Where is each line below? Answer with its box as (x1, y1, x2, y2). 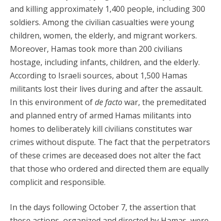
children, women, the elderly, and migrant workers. (10, 30, 197, 41)
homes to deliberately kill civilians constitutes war (10, 123, 192, 134)
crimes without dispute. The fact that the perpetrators (10, 137, 210, 147)
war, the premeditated (124, 97, 206, 108)
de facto (95, 97, 124, 108)
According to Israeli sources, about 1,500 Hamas (10, 70, 187, 81)
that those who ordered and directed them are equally (10, 163, 209, 174)
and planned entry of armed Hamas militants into (10, 110, 191, 121)
